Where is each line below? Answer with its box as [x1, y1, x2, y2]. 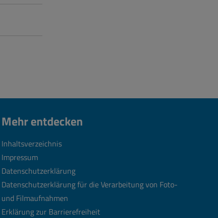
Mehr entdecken [1, 112, 83, 130]
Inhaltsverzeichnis [1, 137, 62, 149]
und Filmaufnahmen [1, 192, 69, 204]
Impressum [1, 151, 38, 163]
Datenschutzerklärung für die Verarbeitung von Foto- [1, 178, 178, 190]
